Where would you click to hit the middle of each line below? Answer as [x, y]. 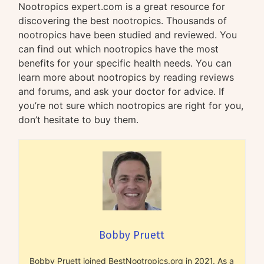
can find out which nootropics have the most [119, 49]
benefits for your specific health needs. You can [125, 63]
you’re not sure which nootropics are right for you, [131, 105]
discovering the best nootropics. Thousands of [123, 20]
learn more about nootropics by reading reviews [126, 77]
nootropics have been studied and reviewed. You [128, 34]
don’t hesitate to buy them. [79, 119]
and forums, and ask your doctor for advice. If [122, 91]
